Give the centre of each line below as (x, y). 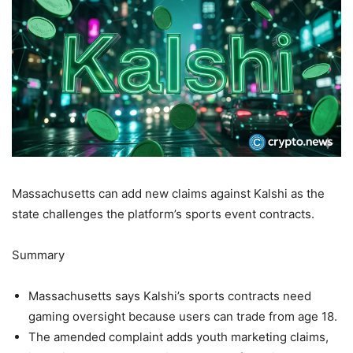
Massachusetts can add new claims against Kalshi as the (168, 193)
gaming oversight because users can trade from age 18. (183, 316)
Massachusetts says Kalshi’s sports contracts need (170, 295)
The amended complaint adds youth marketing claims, (178, 336)
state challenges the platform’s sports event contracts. (163, 214)
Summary (38, 255)
